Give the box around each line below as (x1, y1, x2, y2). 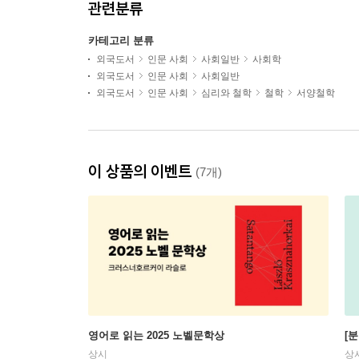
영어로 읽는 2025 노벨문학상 (88, 329, 224, 341)
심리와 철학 (201, 87, 252, 99)
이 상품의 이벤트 (88, 161, 196, 181)
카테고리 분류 (88, 34, 154, 46)
